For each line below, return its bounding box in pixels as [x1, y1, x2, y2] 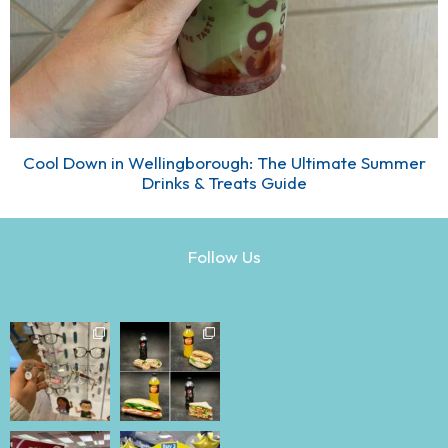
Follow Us [187, 245, 261, 267]
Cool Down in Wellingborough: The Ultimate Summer [22, 151, 426, 173]
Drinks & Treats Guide [141, 171, 307, 193]
